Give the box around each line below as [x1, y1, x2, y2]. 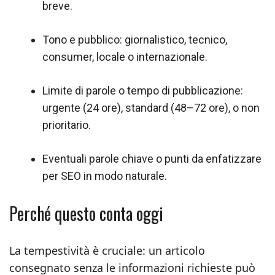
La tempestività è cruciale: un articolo [9, 243, 205, 258]
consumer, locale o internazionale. [42, 50, 207, 63]
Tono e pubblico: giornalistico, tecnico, [42, 33, 227, 46]
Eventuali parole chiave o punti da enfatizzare [42, 152, 261, 165]
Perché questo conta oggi [9, 201, 163, 226]
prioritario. [42, 118, 91, 131]
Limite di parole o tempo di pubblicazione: [42, 84, 243, 97]
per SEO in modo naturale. [42, 169, 167, 182]
